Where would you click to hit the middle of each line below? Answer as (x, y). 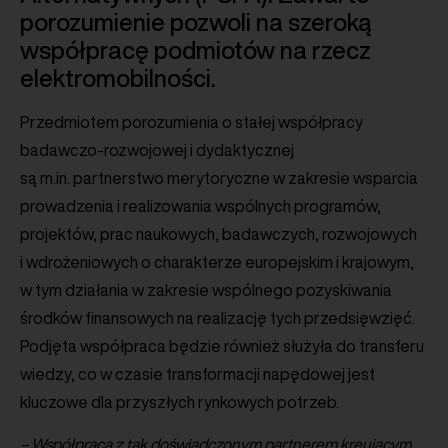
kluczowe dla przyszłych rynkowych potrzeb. (179, 401)
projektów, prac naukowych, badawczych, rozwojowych (218, 233)
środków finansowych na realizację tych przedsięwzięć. (217, 317)
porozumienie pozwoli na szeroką (196, 21)
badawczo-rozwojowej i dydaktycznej (157, 149)
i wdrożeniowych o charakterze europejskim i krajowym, (217, 261)
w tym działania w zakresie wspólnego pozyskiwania (206, 289)
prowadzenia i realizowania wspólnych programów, (200, 205)
